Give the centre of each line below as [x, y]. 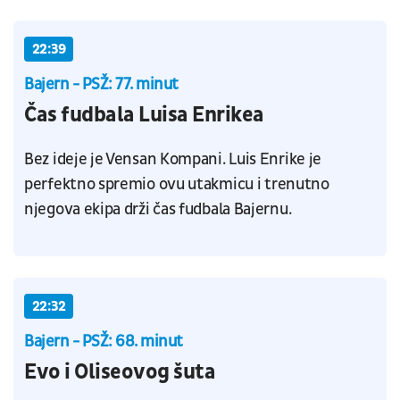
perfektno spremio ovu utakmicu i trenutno [177, 185]
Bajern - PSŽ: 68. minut [104, 342]
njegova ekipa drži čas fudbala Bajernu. [159, 210]
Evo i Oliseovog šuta [120, 373]
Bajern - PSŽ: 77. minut [101, 85]
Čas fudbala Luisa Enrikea [144, 116]
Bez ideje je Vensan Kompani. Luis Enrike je [173, 160]
